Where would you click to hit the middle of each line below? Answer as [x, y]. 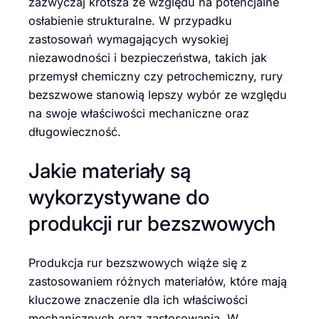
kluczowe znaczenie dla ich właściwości [138, 300]
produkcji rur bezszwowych [152, 224]
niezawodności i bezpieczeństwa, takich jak [148, 57]
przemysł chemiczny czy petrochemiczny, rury [156, 76]
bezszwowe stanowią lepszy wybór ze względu [158, 94]
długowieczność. [75, 131]
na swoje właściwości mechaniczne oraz [139, 113]
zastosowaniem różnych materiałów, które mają [158, 281]
